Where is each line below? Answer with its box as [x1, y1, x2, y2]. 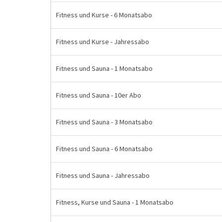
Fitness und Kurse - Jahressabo [56, 37, 149, 46]
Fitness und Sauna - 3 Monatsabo [56, 117, 153, 126]
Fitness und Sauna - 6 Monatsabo [56, 144, 153, 153]
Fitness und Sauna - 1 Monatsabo [56, 64, 153, 73]
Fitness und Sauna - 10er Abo [56, 91, 141, 100]
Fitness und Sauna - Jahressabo [56, 171, 150, 180]
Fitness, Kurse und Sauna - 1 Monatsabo [56, 198, 173, 207]
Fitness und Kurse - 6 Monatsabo [56, 10, 152, 19]
